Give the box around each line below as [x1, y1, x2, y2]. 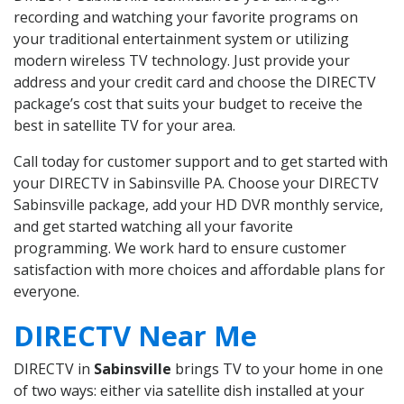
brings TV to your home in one [171, 359, 383, 380]
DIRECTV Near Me [14, 317, 257, 355]
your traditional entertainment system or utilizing [14, 29, 349, 50]
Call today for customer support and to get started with [14, 151, 388, 172]
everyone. [14, 281, 79, 302]
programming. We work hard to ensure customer [14, 238, 346, 259]
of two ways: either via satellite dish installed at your [14, 381, 364, 401]
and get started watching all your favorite [14, 216, 293, 237]
